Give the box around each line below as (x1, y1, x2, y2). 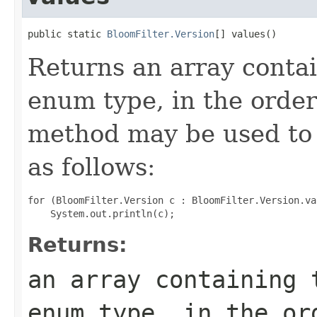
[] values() (214, 28, 277, 40)
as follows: (28, 152, 155, 181)
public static (28, 28, 107, 40)
